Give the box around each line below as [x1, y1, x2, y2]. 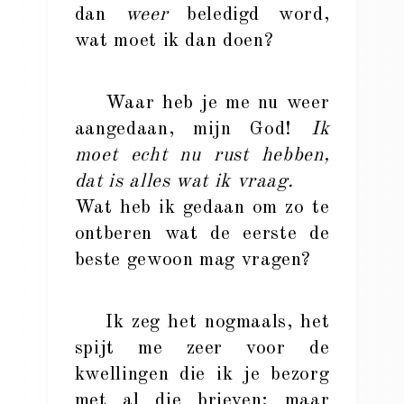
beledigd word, [168, 5, 330, 24]
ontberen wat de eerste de [74, 225, 330, 243]
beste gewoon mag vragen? [74, 251, 312, 270]
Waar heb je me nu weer [74, 94, 330, 113]
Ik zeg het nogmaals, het [74, 313, 330, 332]
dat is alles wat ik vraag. [74, 172, 294, 191]
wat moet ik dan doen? [74, 32, 274, 50]
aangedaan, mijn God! [74, 120, 311, 139]
